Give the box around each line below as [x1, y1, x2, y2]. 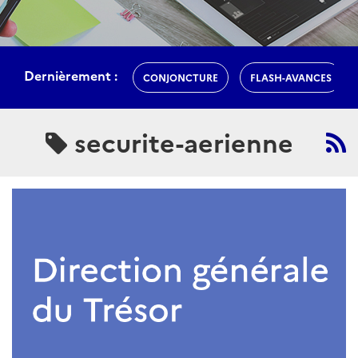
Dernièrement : [24, 66, 117, 85]
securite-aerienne [66, 124, 293, 159]
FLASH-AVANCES [250, 70, 332, 84]
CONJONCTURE [143, 70, 218, 84]
